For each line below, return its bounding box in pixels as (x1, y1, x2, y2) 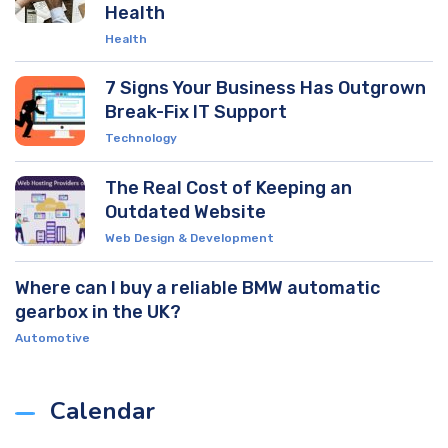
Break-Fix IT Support (105, 101, 287, 124)
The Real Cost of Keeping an (105, 177, 352, 200)
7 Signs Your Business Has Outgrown (105, 77, 426, 100)
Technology (105, 131, 177, 146)
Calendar (50, 395, 155, 428)
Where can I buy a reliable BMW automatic (15, 277, 380, 300)
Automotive (15, 331, 90, 346)
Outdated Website (105, 201, 266, 224)
